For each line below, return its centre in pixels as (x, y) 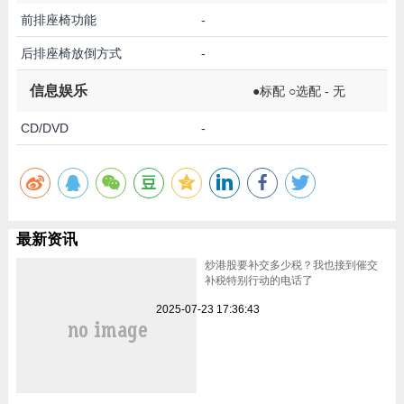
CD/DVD (44, 128)
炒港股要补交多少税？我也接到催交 (291, 265)
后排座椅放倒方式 (71, 53)
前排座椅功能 (58, 19)
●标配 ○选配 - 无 (299, 91)
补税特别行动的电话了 (258, 280)
